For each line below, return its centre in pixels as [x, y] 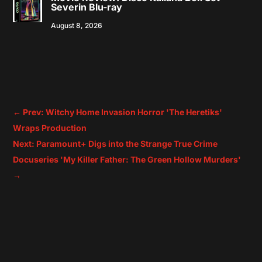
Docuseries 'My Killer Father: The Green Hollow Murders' [127, 160]
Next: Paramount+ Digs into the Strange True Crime [116, 144]
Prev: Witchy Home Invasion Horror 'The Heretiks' [123, 112]
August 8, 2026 [77, 25]
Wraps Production [50, 128]
